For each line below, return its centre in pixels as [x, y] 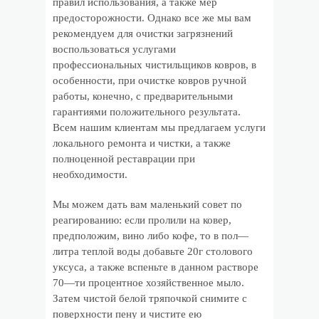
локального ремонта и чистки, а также [142, 143]
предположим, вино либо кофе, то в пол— [151, 236]
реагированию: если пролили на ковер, [142, 220]
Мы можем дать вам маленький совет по [147, 204]
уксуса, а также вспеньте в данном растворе [156, 267]
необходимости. [90, 174]
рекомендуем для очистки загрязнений [143, 33]
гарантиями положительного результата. [147, 112]
